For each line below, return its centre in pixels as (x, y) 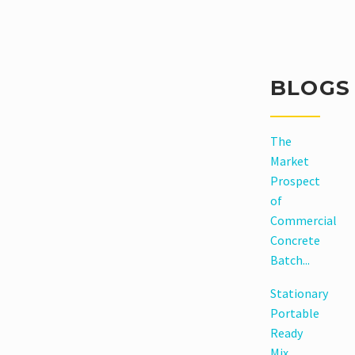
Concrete (295, 240)
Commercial (303, 220)
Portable (294, 313)
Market (289, 160)
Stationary (299, 294)
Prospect (295, 180)
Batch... (290, 260)
